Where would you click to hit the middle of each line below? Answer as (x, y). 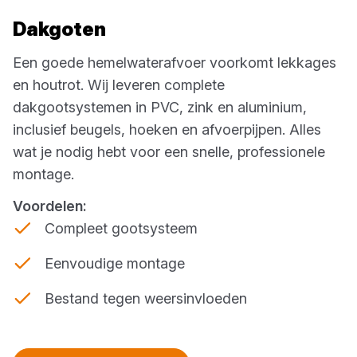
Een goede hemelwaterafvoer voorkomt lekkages (175, 62)
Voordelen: (50, 206)
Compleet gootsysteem (121, 228)
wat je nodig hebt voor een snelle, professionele (169, 151)
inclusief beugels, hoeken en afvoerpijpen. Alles (167, 129)
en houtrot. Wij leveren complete (119, 84)
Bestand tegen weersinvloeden (146, 298)
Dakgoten (59, 29)
